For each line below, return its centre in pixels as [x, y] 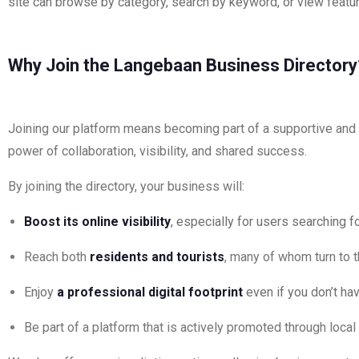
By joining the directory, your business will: [126, 186]
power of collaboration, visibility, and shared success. [157, 151]
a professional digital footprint [150, 292]
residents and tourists [157, 257]
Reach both [57, 257]
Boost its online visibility [97, 222]
